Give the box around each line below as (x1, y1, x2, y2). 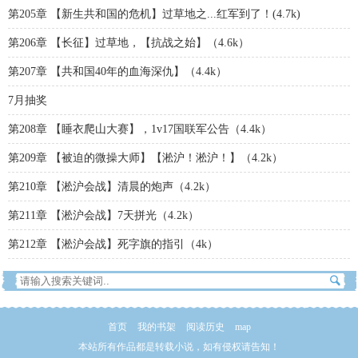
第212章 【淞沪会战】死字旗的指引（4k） (8, 238, 218, 250)
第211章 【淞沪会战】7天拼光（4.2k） (8, 209, 199, 221)
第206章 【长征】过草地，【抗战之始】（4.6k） (8, 37, 249, 49)
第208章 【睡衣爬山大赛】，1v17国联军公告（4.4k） (8, 123, 272, 135)
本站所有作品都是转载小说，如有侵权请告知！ (78, 341, 280, 352)
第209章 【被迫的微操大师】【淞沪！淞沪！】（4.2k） (8, 152, 283, 164)
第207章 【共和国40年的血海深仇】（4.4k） (8, 66, 227, 78)
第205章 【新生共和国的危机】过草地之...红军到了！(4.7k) (8, 8, 300, 20)
